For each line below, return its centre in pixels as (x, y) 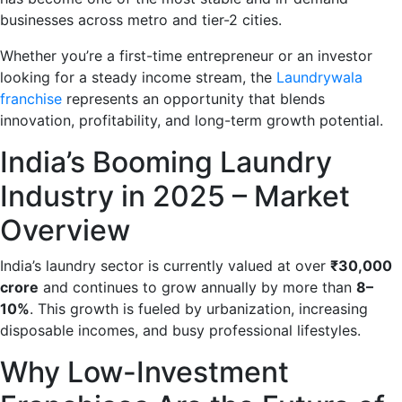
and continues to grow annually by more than (197, 287)
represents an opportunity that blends (196, 99)
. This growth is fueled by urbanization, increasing (199, 309)
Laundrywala (319, 77)
